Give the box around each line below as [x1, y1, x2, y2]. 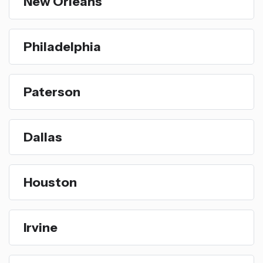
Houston [23, 174, 77, 190]
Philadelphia [23, 38, 101, 54]
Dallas [23, 129, 62, 144]
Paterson [23, 83, 80, 99]
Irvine [23, 219, 58, 235]
